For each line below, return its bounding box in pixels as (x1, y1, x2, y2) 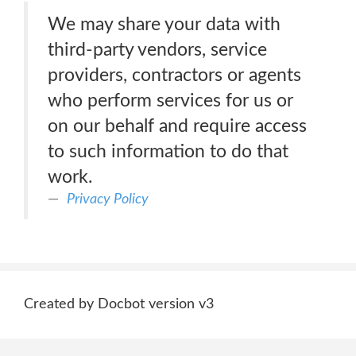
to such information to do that (48, 142, 288, 161)
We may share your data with (48, 15, 281, 33)
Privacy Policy (67, 192, 149, 207)
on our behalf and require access (48, 117, 307, 135)
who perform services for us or (48, 91, 293, 110)
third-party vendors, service (48, 41, 267, 59)
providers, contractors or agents (48, 66, 301, 84)
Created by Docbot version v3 (24, 297, 214, 311)
